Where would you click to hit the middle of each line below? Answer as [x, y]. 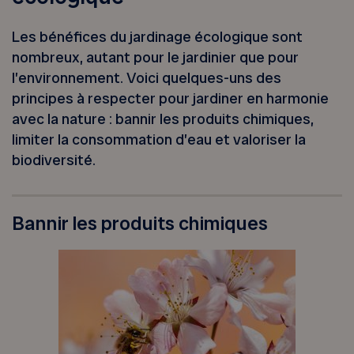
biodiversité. [54, 160]
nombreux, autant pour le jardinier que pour [156, 58]
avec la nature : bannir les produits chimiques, [163, 119]
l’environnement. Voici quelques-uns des [147, 78]
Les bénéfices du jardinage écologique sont [158, 37]
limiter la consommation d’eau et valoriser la [159, 140]
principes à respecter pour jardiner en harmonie [171, 99]
